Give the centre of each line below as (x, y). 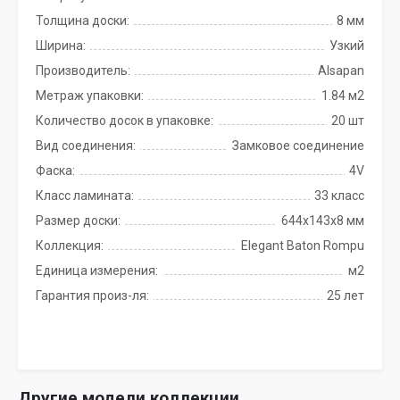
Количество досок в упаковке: (125, 121)
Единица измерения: (97, 271)
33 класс (339, 196)
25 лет (346, 296)
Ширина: (61, 46)
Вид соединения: (86, 146)
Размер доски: (78, 221)
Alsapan (341, 71)
